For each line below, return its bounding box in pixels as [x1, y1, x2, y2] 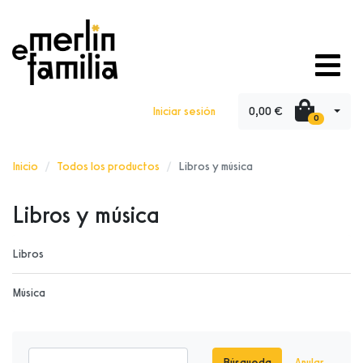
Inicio [12, 159, 38, 173]
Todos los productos [57, 159, 160, 173]
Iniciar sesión [152, 104, 216, 118]
